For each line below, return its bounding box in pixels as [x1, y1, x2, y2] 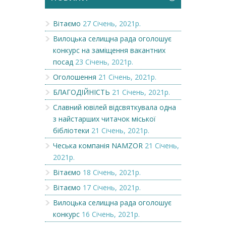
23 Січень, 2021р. [75, 56, 133, 67]
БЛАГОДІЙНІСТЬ [53, 87, 110, 97]
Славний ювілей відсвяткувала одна [53, 102, 176, 112]
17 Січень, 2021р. [83, 182, 141, 192]
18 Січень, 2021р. [83, 167, 141, 177]
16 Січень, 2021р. [82, 209, 140, 219]
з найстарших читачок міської [53, 114, 156, 124]
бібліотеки [53, 125, 89, 135]
